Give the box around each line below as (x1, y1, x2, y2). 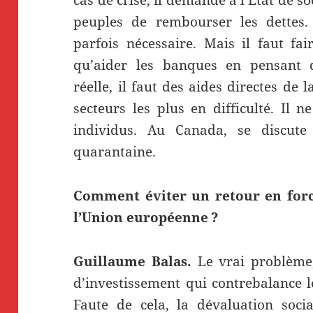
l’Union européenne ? (73, 208, 219, 226)
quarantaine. (73, 142, 156, 161)
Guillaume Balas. (73, 252, 198, 270)
